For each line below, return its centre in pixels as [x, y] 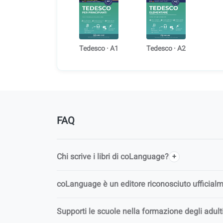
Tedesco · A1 [99, 49]
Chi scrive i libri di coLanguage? [113, 157]
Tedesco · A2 [166, 49]
